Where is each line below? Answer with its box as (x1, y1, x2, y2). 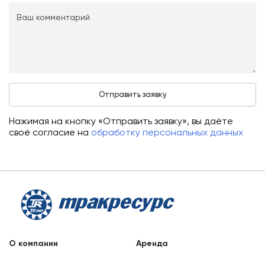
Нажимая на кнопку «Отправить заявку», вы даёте (9, 115, 233, 127)
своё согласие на (9, 127, 91, 138)
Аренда (136, 238, 169, 249)
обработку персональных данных (91, 127, 243, 138)
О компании (9, 238, 58, 249)
